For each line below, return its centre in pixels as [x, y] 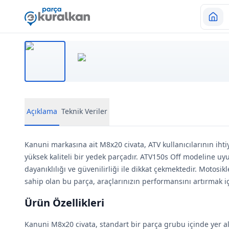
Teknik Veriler [84, 111]
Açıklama [42, 111]
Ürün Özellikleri [64, 203]
